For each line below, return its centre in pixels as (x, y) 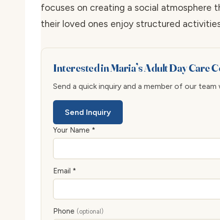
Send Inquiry (88, 112)
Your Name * (74, 130)
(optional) (90, 211)
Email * (65, 171)
